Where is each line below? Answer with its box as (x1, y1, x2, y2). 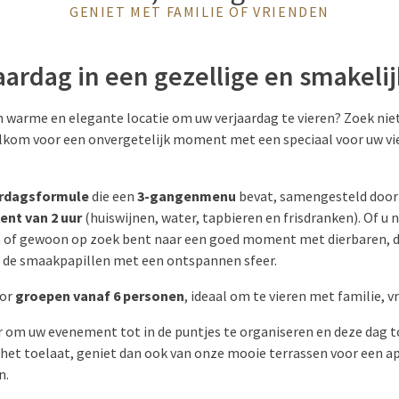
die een (89, 187, 137, 205)
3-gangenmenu (137, 187, 236, 205)
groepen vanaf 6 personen (15, 287, 184, 305)
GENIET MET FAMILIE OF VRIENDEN (69, 3, 330, 20)
